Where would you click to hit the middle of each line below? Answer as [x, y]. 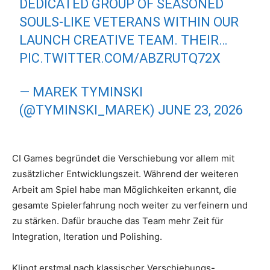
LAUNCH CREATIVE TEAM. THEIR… [124, 40]
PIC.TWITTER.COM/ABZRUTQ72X [120, 58]
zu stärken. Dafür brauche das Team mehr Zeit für [118, 221]
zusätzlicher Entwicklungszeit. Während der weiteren [125, 174]
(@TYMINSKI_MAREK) [89, 110]
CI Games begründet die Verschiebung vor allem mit [123, 159]
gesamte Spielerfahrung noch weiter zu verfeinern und [130, 206]
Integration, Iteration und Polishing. [87, 237]
